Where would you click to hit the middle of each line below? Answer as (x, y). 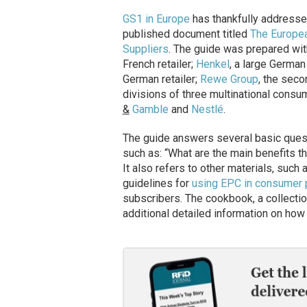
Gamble (149, 110)
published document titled (186, 34)
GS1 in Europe (156, 19)
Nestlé (207, 110)
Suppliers (145, 49)
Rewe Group (229, 79)
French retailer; (159, 64)
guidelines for (157, 184)
